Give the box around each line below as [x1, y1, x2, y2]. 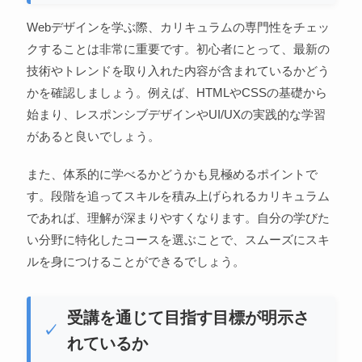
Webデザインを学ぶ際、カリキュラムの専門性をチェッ [26, 19, 330, 34]
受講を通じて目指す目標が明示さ [66, 308, 309, 326]
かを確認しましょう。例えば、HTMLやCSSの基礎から [26, 85, 327, 99]
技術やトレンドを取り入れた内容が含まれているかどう [26, 63, 330, 78]
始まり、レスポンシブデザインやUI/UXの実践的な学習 [26, 107, 326, 121]
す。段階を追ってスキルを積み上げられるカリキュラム [26, 188, 330, 203]
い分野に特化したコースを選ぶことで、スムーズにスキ [26, 232, 330, 246]
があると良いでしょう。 [26, 128, 160, 143]
